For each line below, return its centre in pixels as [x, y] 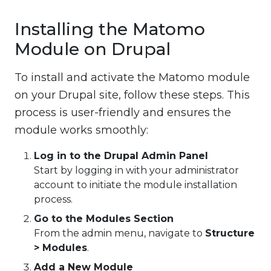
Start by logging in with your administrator [136, 171]
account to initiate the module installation [135, 185]
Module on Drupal [93, 49]
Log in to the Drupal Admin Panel [121, 156]
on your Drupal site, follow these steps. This [132, 95]
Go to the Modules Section [104, 219]
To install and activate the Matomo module [132, 78]
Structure [230, 233]
